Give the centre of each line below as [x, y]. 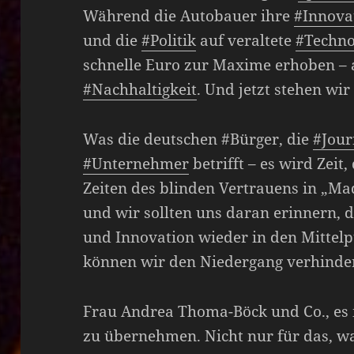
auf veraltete [246, 40]
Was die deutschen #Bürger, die [198, 139]
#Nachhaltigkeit [140, 89]
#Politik [169, 40]
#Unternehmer [136, 163]
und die [113, 40]
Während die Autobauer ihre [189, 15]
